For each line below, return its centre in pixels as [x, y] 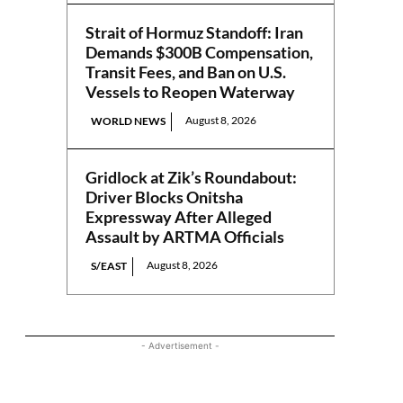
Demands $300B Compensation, [200, 53]
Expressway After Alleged [179, 217]
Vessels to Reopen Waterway [191, 92]
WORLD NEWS [129, 121]
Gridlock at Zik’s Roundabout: [192, 178]
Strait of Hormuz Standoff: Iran [195, 33]
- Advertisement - [180, 346]
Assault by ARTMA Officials [185, 237]
